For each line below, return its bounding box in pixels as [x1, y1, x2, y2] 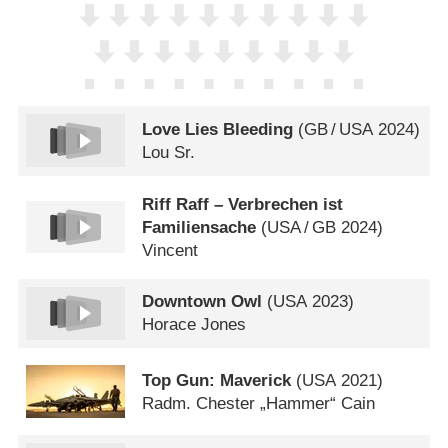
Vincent [142, 240, 199, 260]
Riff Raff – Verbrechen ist [142, 194, 344, 214]
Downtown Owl [142, 292, 263, 312]
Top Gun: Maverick [142, 370, 292, 390]
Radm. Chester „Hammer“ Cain [142, 393, 376, 413]
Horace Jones [142, 315, 247, 335]
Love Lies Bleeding [142, 119, 294, 139]
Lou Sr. [142, 142, 196, 162]
